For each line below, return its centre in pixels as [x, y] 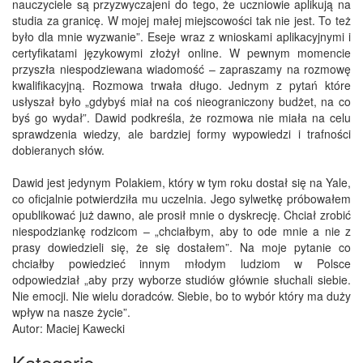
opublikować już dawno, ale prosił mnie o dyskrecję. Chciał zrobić [181, 215]
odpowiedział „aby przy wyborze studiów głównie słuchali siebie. [181, 280]
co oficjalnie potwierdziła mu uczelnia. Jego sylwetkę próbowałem [181, 199]
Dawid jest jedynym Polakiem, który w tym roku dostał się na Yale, [181, 183]
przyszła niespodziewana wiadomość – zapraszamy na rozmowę [181, 69]
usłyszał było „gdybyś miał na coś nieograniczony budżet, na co [181, 102]
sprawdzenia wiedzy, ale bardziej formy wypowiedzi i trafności [181, 134]
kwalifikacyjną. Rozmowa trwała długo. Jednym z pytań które [181, 85]
